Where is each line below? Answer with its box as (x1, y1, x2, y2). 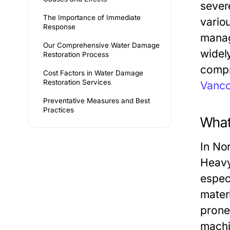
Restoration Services (43, 78, 111, 86)
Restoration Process (43, 50, 109, 59)
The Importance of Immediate (43, 13, 141, 22)
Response (43, 23, 75, 31)
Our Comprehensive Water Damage (43, 41, 160, 49)
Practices (43, 106, 74, 114)
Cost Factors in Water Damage (43, 69, 143, 77)
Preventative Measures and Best (43, 97, 150, 105)
